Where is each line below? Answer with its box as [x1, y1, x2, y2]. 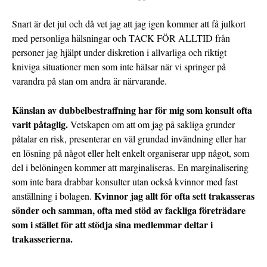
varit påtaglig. [12, 117, 68, 132]
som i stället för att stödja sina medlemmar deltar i [12, 218, 213, 232]
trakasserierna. [12, 232, 73, 246]
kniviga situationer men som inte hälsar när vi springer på [12, 60, 226, 73]
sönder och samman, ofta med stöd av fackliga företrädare [12, 203, 246, 218]
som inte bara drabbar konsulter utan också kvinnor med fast [12, 175, 238, 188]
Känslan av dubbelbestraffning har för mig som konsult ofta [12, 103, 252, 117]
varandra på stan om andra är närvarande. [12, 74, 167, 88]
